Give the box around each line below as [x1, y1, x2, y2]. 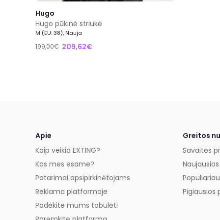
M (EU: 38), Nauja [35, 28, 82, 37]
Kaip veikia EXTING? [35, 145, 100, 155]
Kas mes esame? [35, 159, 94, 169]
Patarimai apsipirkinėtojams [35, 173, 130, 183]
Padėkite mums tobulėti [35, 200, 118, 210]
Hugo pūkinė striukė [35, 18, 102, 28]
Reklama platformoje [35, 187, 108, 196]
